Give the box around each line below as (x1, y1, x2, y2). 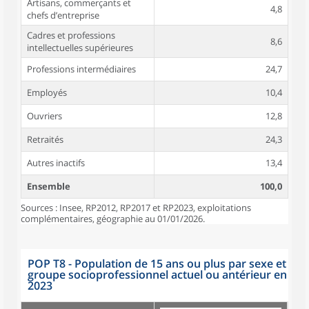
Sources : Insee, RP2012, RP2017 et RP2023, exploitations (21, 201, 251, 214)
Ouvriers (27, 110, 62, 122)
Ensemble (27, 180, 70, 192)
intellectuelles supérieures (27, 41, 133, 54)
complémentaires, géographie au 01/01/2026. (21, 212, 205, 225)
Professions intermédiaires (27, 63, 136, 75)
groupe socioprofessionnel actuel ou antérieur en (28, 267, 287, 282)
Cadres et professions (27, 29, 115, 41)
